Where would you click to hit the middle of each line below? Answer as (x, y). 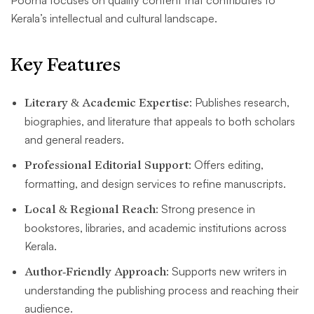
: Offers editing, (226, 165)
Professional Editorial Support (107, 166)
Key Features (66, 65)
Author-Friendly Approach (95, 272)
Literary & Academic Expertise (107, 103)
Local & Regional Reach (90, 210)
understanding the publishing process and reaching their (162, 291)
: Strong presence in (205, 209)
